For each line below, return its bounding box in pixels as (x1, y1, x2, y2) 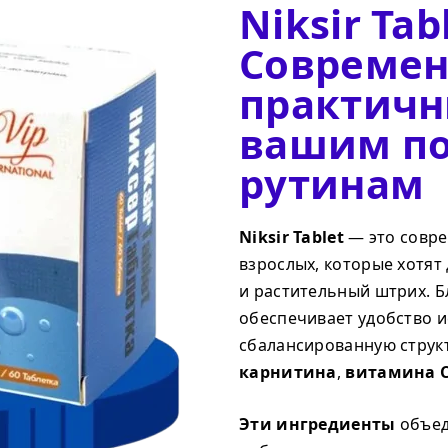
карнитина (239, 361, 337, 383)
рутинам (239, 156, 425, 211)
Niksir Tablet (239, 226, 344, 248)
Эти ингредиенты (239, 413, 396, 435)
